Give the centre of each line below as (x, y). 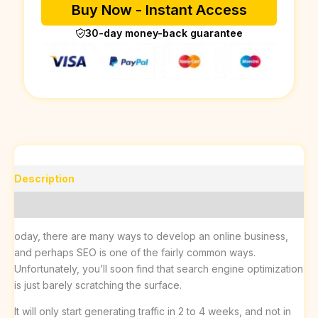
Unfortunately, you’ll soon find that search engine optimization (159, 269)
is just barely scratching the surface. (98, 285)
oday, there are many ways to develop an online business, (151, 236)
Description (44, 179)
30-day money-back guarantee (164, 33)
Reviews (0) (44, 205)
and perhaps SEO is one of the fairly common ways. (135, 253)
